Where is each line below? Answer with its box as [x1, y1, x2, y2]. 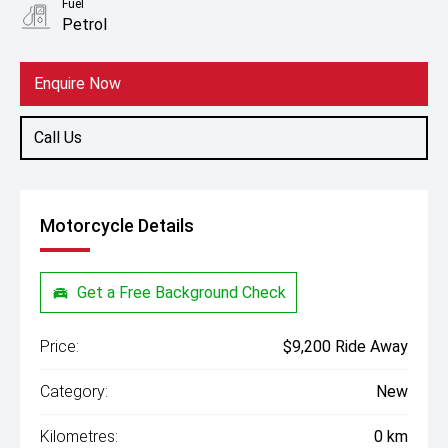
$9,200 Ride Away [283, 337, 408, 357]
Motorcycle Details [40, 215, 194, 236]
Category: [40, 382, 108, 402]
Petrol [62, 15, 107, 34]
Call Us [34, 128, 82, 147]
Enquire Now [34, 74, 121, 93]
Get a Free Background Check [77, 282, 287, 302]
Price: [40, 337, 79, 357]
